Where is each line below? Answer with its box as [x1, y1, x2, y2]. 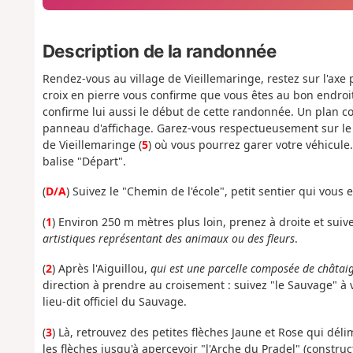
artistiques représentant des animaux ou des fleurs [42, 230, 295, 246]
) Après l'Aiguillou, [51, 261, 150, 277]
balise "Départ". [42, 153, 126, 169]
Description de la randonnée [42, 39, 277, 61]
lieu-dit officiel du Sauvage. [42, 294, 187, 310]
